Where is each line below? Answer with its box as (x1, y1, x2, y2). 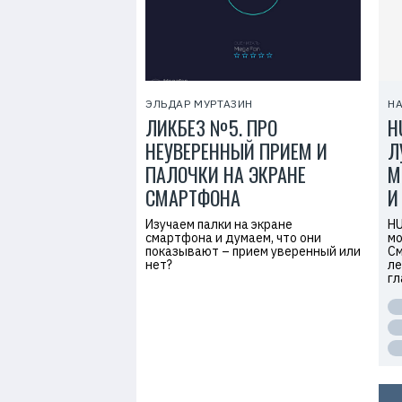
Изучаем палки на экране (145, 216, 293, 232)
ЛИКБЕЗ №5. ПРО (145, 113, 277, 142)
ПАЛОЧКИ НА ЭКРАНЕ (145, 160, 306, 188)
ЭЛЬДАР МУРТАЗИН (145, 97, 253, 110)
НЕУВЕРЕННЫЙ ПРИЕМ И (145, 136, 328, 165)
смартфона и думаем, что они (145, 230, 321, 246)
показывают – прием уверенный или (145, 243, 361, 259)
